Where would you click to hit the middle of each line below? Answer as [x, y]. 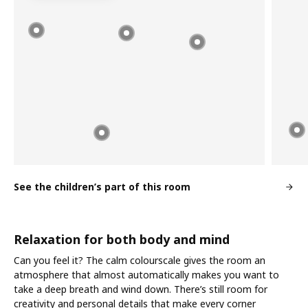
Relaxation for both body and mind [122, 239]
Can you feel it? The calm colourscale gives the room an [140, 260]
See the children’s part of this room [102, 186]
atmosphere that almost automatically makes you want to [146, 274]
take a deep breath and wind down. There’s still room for [141, 289]
